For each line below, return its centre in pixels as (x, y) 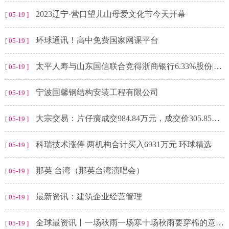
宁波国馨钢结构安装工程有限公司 (97, 93)
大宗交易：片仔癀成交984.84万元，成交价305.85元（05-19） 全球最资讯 (124, 119)
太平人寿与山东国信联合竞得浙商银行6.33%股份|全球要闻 (125, 66)
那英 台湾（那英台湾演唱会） (90, 171)
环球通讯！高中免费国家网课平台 (97, 40)
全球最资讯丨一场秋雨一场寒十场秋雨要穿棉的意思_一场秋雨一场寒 (126, 223)
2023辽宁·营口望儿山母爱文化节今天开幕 (111, 14)
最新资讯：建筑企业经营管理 (89, 197)
